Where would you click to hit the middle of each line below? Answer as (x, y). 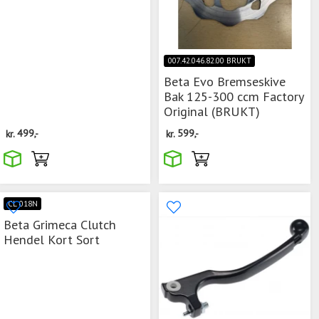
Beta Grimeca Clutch (60, 224)
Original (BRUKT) (212, 111)
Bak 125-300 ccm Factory (234, 96)
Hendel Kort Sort (52, 239)
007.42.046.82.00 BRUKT (209, 61)
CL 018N (22, 203)
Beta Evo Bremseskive (225, 82)
